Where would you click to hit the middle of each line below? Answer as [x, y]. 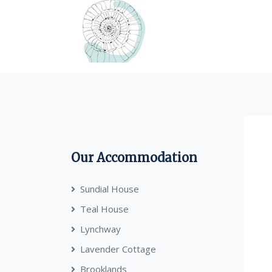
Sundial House [110, 189]
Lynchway [100, 229]
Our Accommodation [134, 158]
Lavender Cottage [118, 249]
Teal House [104, 209]
